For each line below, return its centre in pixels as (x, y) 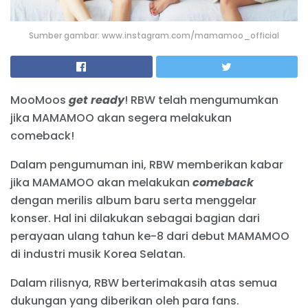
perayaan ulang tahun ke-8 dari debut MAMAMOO (150, 236)
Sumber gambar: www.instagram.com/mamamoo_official (154, 36)
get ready (97, 100)
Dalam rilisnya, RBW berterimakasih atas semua (144, 283)
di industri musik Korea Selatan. (98, 254)
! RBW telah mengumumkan (201, 100)
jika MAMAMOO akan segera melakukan (121, 118)
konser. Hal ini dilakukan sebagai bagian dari (135, 219)
